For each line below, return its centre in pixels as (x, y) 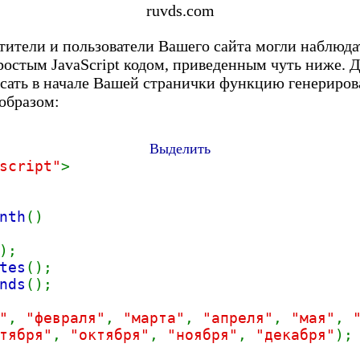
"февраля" (65, 318)
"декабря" (295, 335)
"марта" (154, 318)
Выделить (180, 149)
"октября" (110, 335)
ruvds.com (180, 10)
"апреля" (238, 318)
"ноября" (202, 335)
